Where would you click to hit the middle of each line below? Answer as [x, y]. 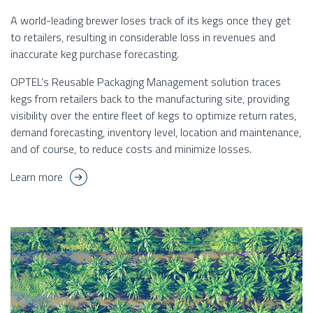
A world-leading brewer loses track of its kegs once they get [151, 21]
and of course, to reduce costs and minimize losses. [131, 149]
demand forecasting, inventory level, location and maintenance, [156, 132]
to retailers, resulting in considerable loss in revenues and [143, 37]
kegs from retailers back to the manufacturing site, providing [150, 99]
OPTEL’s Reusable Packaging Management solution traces [146, 82]
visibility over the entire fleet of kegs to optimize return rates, [153, 116]
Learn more [37, 177]
